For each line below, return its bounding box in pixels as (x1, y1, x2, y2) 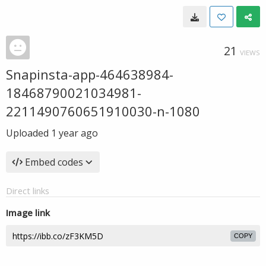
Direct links (6, 185, 49, 197)
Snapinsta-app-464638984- (6, 65, 173, 83)
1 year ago (51, 126, 98, 140)
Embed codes (25, 156, 83, 169)
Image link (6, 207, 50, 218)
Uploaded (6, 126, 51, 140)
